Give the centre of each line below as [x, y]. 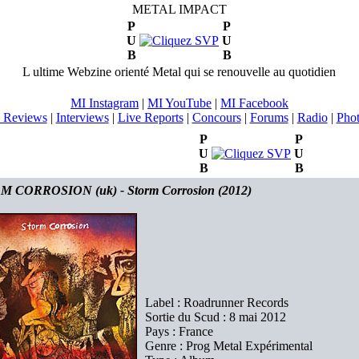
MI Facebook [254, 103]
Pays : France [179, 331]
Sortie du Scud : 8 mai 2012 [216, 317]
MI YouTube [179, 103]
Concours [216, 117]
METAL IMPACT [179, 9]
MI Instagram [105, 103]
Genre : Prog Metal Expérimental [229, 346]
